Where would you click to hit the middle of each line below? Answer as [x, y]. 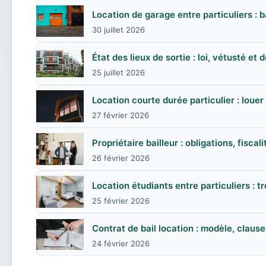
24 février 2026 [121, 243]
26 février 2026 [121, 158]
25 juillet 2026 [118, 72]
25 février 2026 [121, 201]
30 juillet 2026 [118, 30]
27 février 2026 [121, 115]
